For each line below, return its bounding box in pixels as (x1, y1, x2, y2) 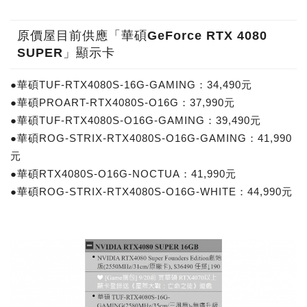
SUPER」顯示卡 (17, 46, 115, 60)
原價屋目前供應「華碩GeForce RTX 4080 (17, 29, 267, 43)
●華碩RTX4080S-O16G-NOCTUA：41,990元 (10, 168, 236, 180)
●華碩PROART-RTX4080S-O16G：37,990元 (10, 97, 235, 109)
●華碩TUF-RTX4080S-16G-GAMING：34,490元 (10, 79, 252, 91)
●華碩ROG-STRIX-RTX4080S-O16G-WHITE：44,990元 (10, 186, 293, 198)
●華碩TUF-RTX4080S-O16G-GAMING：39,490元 (10, 114, 261, 127)
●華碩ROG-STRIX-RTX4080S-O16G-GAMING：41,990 (10, 132, 292, 145)
